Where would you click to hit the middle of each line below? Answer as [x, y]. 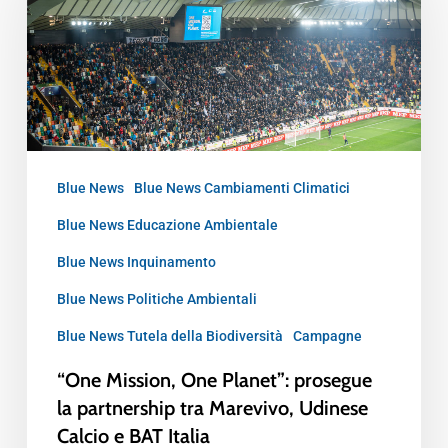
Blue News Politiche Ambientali [156, 298]
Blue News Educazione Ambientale [167, 224]
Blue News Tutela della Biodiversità [169, 335]
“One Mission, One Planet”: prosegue [214, 379]
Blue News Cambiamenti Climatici [241, 187]
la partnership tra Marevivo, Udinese [212, 407]
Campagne [327, 335]
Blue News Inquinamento [136, 261]
